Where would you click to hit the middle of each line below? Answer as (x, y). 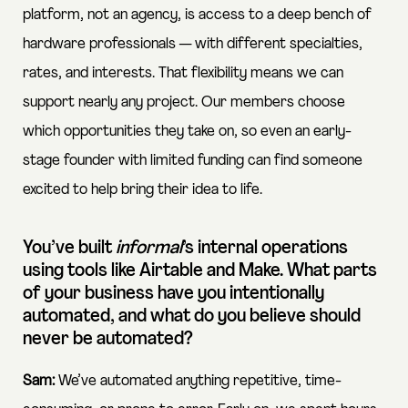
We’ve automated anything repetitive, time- (198, 381)
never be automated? (110, 339)
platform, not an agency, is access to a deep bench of (197, 15)
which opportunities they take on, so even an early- (187, 131)
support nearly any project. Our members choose (184, 102)
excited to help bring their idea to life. (143, 189)
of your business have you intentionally (173, 294)
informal (149, 248)
